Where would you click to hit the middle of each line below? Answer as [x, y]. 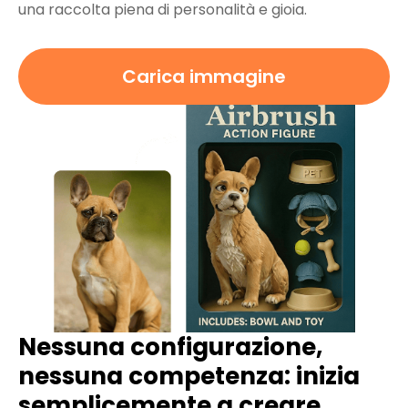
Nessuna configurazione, [170, 347]
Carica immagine [204, 77]
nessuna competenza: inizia [189, 377]
